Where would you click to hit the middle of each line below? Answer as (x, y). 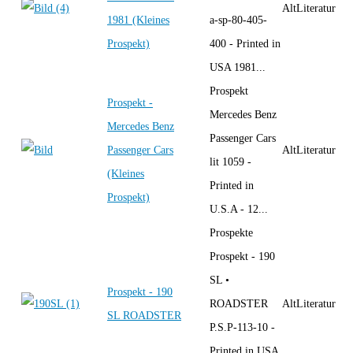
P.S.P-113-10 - (242, 327)
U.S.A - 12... (239, 209)
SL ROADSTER (144, 315)
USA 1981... (238, 67)
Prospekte (231, 232)
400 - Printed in (245, 43)
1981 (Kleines (138, 20)
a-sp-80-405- (238, 20)
